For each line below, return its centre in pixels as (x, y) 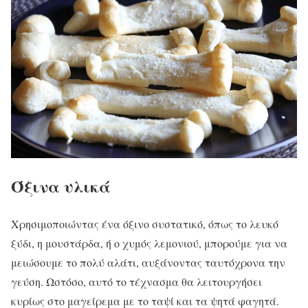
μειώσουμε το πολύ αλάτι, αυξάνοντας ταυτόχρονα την (148, 262)
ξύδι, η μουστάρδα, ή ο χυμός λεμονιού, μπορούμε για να (149, 243)
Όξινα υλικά (61, 186)
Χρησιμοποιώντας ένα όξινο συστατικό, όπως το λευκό (145, 223)
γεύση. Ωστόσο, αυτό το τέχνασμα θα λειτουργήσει (136, 281)
